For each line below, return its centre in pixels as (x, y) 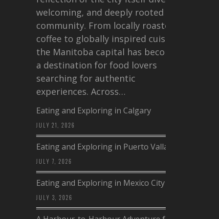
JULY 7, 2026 (55, 161)
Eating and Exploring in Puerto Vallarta (108, 146)
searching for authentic (86, 78)
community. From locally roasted (106, 25)
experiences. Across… (81, 91)
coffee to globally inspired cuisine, (108, 38)
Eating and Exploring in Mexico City (100, 183)
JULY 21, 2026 (56, 125)
